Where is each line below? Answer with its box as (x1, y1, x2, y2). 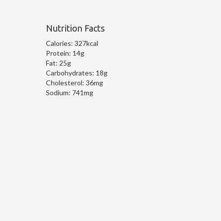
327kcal (74, 38, 98, 47)
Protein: (45, 48, 73, 57)
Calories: (45, 38, 74, 47)
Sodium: (45, 88, 72, 97)
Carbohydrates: (45, 68, 96, 77)
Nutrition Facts (45, 23, 105, 33)
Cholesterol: (45, 78, 86, 87)
